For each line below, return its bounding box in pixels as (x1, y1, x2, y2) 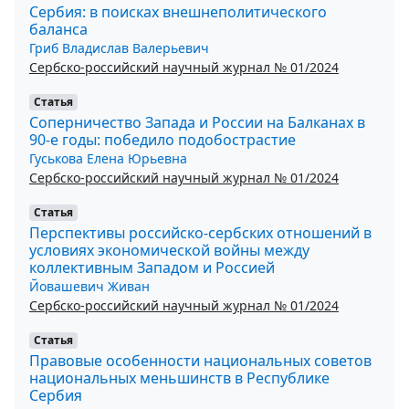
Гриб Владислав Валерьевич (29, 38, 209, 57)
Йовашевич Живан (29, 277, 150, 295)
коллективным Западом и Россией (29, 257, 275, 278)
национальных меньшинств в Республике (29, 367, 330, 388)
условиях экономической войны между (29, 239, 309, 260)
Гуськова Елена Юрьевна (29, 149, 187, 167)
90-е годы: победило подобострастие (29, 129, 296, 150)
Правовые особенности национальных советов (29, 350, 372, 371)
